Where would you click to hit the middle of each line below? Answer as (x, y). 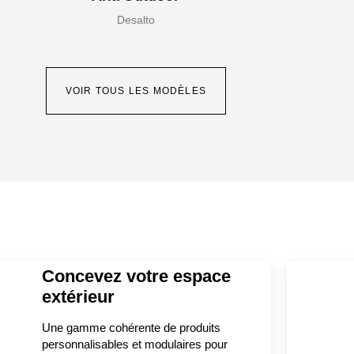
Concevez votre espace (136, 276)
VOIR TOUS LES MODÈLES (136, 90)
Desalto (136, 19)
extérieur (78, 296)
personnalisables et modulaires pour (134, 344)
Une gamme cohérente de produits (131, 327)
